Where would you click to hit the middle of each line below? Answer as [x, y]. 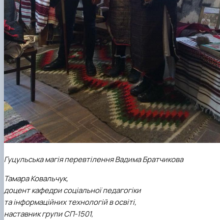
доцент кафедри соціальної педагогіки [72, 191]
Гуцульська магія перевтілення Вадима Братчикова [94, 160]
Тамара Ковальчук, [36, 179]
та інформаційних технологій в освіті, [70, 202]
